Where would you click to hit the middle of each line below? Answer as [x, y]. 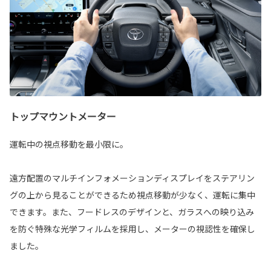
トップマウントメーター [63, 116]
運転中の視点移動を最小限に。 [69, 144]
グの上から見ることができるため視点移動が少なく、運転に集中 [132, 195]
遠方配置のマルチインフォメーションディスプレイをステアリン [132, 178]
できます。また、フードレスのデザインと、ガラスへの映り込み [132, 212]
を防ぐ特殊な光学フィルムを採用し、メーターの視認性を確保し [132, 229]
